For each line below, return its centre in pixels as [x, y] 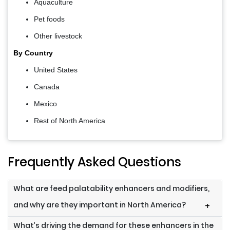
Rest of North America [70, 120]
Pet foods [49, 19]
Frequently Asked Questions [94, 162]
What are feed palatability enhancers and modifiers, [111, 188]
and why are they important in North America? [100, 205]
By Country [33, 53]
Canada [47, 87]
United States [56, 70]
